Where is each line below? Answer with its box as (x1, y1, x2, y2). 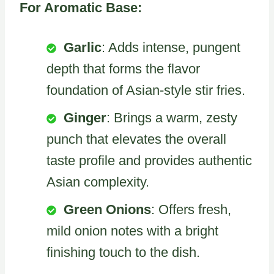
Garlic (64, 39, 102, 55)
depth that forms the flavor (46, 61, 200, 76)
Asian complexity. (46, 174, 149, 190)
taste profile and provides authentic (46, 152, 252, 168)
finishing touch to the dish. (46, 244, 200, 260)
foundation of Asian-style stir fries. (46, 82, 245, 98)
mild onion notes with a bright (46, 223, 218, 239)
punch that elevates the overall (46, 131, 226, 147)
